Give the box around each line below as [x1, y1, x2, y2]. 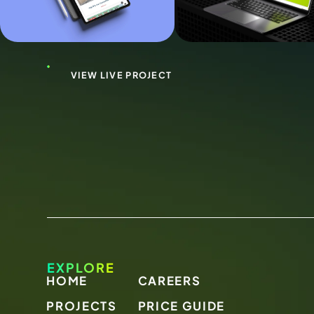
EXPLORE [47, 259, 115, 276]
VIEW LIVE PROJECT [70, 69, 172, 81]
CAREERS [137, 273, 201, 289]
